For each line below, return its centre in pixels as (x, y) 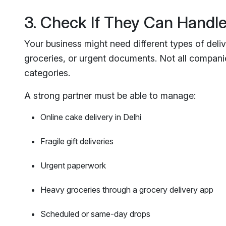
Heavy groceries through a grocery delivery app (127, 189)
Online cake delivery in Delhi (91, 117)
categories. (47, 73)
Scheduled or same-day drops (95, 214)
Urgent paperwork (73, 165)
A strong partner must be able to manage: (110, 95)
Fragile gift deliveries (77, 141)
